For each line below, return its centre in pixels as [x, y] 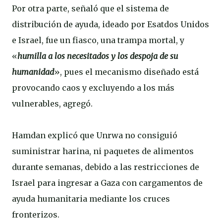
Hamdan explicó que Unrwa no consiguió [95, 135]
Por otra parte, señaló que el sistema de [90, 8]
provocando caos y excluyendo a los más [93, 88]
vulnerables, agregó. [52, 104]
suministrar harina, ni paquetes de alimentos [103, 151]
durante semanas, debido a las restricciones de [106, 167]
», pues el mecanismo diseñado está [126, 72]
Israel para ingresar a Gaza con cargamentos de [107, 183]
